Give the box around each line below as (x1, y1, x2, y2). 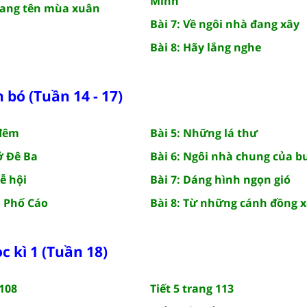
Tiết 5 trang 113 (150, 280, 234, 296)
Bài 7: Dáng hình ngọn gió (150, 171, 291, 187)
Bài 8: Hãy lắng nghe (150, 39, 261, 55)
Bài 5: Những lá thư (150, 125, 258, 140)
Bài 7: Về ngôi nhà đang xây (150, 16, 299, 32)
